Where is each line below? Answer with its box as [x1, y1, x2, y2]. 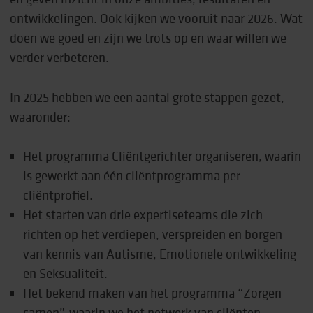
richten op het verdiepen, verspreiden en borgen [23, 226, 283, 243]
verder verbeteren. [10, 49, 110, 66]
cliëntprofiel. [23, 187, 94, 204]
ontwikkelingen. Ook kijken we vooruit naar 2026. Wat [10, 10, 303, 27]
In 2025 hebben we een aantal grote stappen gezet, [10, 88, 285, 105]
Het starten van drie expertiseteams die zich [23, 206, 263, 224]
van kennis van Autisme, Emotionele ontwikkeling [23, 245, 297, 263]
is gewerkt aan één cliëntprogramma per [23, 167, 241, 184]
